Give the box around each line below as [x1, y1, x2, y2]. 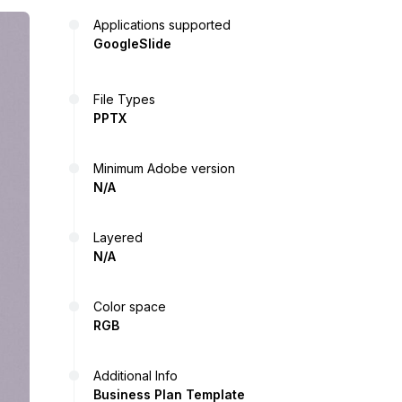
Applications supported [93, 17, 231, 32]
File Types [93, 92, 155, 107]
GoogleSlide [93, 36, 171, 51]
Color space [93, 299, 166, 314]
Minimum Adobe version [93, 161, 235, 176]
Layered [93, 230, 143, 245]
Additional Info [93, 368, 178, 383]
